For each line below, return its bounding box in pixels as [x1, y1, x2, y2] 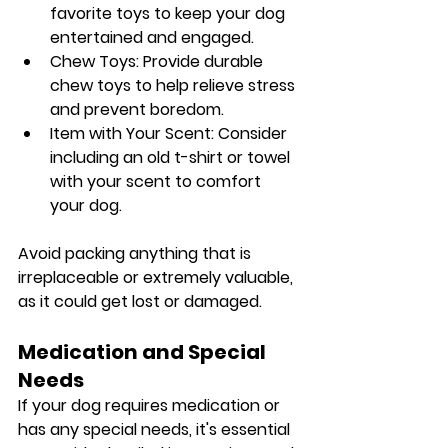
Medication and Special [18, 337, 270, 366]
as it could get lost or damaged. [18, 289, 262, 313]
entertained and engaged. [50, 25, 254, 49]
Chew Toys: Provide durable [50, 49, 267, 73]
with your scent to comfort [50, 169, 265, 193]
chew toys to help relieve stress [50, 73, 299, 97]
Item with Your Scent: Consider [50, 121, 291, 145]
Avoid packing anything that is [18, 241, 255, 265]
